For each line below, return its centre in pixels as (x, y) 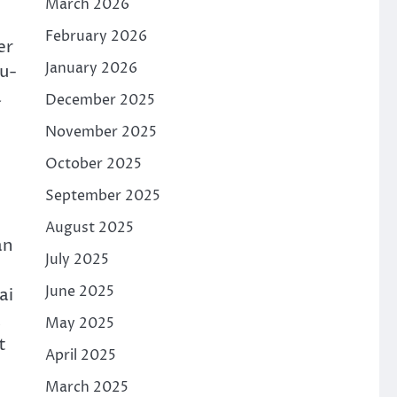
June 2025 (79, 292)
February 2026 (96, 36)
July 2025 (77, 260)
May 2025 (79, 323)
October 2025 (93, 164)
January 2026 (91, 68)
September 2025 (102, 196)
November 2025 (101, 132)
